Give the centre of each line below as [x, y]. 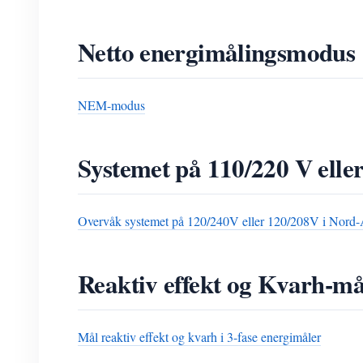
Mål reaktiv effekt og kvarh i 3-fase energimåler [199, 337]
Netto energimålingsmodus [217, 52]
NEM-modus [111, 105]
